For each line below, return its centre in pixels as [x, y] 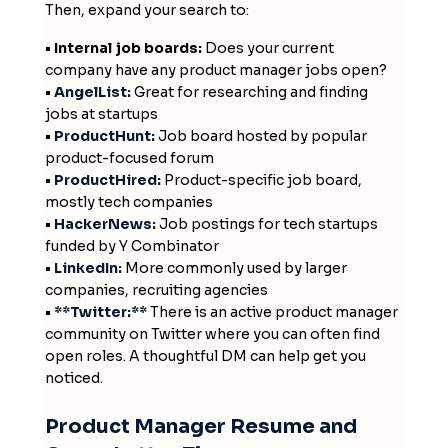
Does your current [267, 47]
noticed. [73, 377]
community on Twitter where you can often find [212, 333]
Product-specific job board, [261, 179]
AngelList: [92, 91]
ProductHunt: [104, 135]
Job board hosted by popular [260, 135]
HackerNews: [104, 223]
